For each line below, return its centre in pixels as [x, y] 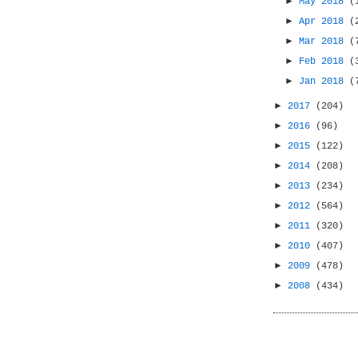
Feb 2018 [324, 62]
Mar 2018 [324, 42]
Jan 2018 [324, 82]
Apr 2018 [324, 22]
